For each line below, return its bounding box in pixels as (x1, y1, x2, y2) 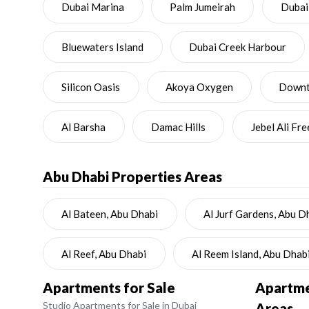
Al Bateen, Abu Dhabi (61, 207, 159, 220)
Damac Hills (151, 120, 206, 133)
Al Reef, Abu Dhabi (61, 247, 147, 260)
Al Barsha (61, 120, 106, 133)
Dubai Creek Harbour (189, 41, 286, 53)
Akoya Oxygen (166, 80, 233, 93)
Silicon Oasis (61, 80, 121, 93)
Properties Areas (112, 168, 222, 185)
